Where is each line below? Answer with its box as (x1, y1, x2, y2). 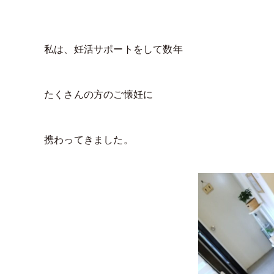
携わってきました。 (44, 132, 133, 148)
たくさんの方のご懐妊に (44, 87, 154, 103)
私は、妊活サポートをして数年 (44, 42, 183, 57)
